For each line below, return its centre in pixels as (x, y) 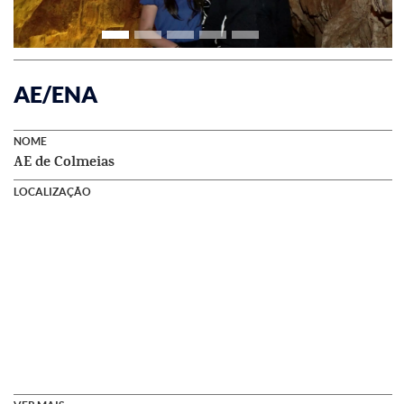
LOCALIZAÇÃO (52, 191)
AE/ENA (55, 95)
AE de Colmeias (64, 162)
